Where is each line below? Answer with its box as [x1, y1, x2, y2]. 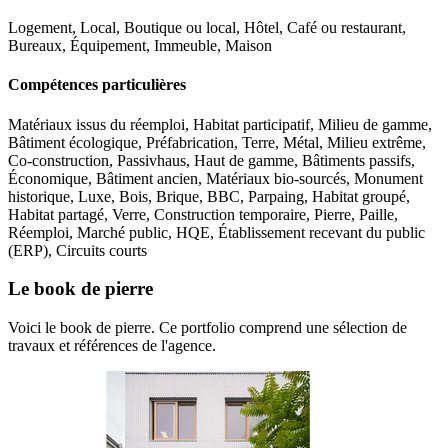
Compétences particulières [8, 76, 186, 94]
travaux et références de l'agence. [8, 337, 216, 354]
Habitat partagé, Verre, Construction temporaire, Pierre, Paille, [8, 205, 398, 223]
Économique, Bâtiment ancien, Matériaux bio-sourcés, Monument [8, 169, 423, 187]
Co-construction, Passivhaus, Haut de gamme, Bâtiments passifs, [8, 151, 415, 169]
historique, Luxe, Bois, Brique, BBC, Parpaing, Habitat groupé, [8, 187, 410, 205]
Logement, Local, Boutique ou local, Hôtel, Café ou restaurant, [8, 19, 406, 37]
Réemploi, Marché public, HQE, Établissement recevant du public [8, 223, 425, 241]
